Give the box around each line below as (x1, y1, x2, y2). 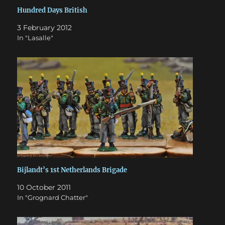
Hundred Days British (17, 6, 88, 15)
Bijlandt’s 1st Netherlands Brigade (17, 165, 128, 174)
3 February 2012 (17, 23, 72, 32)
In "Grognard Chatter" (17, 193, 88, 201)
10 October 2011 (17, 182, 71, 192)
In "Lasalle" (17, 33, 54, 42)
